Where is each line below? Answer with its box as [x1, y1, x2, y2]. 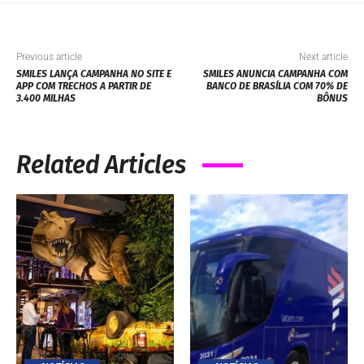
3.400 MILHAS [16, 93, 76, 105]
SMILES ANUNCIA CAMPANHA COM [202, 68, 348, 80]
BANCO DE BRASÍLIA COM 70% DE [206, 80, 348, 93]
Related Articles [16, 150, 186, 180]
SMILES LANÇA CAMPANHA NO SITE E [16, 68, 171, 80]
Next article [298, 51, 348, 63]
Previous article [16, 51, 82, 63]
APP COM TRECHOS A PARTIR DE [16, 80, 151, 93]
